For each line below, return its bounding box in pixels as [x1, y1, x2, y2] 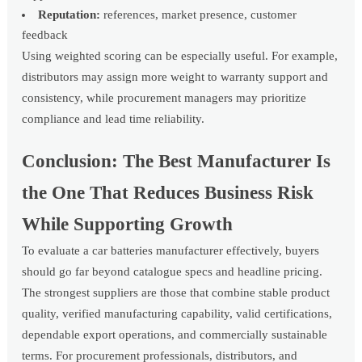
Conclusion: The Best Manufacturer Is [22, 151, 331, 172]
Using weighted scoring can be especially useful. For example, [22, 49, 339, 63]
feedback [22, 28, 69, 42]
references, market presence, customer [100, 8, 297, 22]
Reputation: [38, 8, 101, 22]
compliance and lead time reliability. [22, 112, 205, 126]
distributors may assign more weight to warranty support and [22, 70, 329, 84]
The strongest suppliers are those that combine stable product [22, 286, 330, 300]
